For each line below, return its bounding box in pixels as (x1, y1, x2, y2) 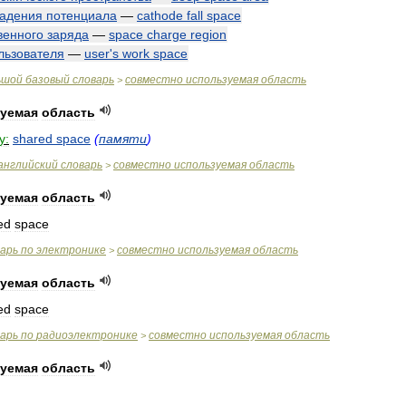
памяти (99, 131, 147, 146)
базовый (25, 73, 70, 86)
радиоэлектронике (36, 329, 138, 342)
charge (147, 27, 187, 42)
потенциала (46, 8, 117, 23)
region (190, 27, 227, 42)
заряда (47, 27, 89, 42)
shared (13, 131, 53, 146)
